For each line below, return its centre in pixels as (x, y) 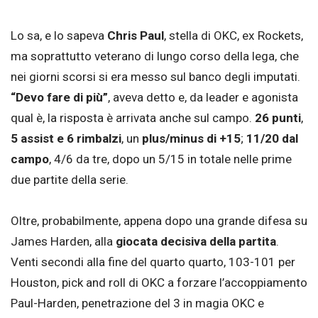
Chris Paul (134, 36)
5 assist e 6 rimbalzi (66, 139)
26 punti (278, 118)
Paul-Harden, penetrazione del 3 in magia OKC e (137, 303)
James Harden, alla (62, 242)
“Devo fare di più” (59, 98)
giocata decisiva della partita (194, 242)
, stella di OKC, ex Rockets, (234, 36)
